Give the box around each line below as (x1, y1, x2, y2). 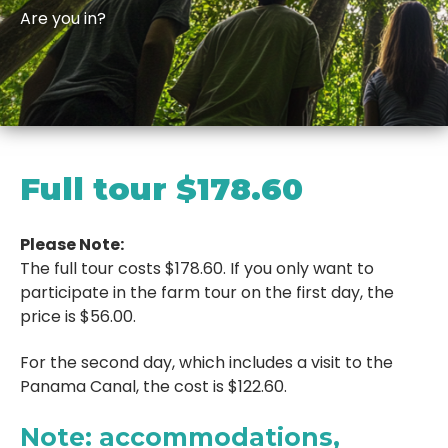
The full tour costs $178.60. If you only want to (20, 257, 374, 280)
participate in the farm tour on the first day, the (20, 281, 394, 304)
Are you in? (20, 7, 106, 30)
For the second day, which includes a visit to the (20, 351, 393, 375)
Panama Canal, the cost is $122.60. (20, 375, 287, 399)
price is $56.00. (20, 305, 136, 328)
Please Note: (20, 233, 124, 256)
